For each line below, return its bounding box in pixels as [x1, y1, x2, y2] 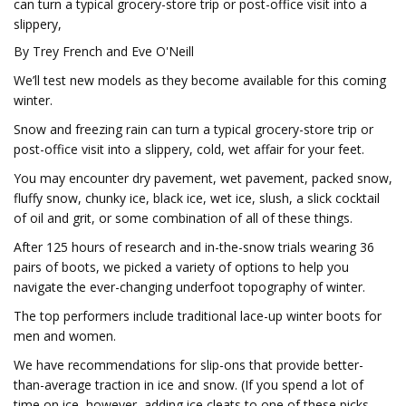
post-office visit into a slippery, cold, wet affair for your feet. [14, 140, 364, 158]
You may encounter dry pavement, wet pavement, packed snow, [14, 169, 392, 187]
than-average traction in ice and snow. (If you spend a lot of [14, 376, 363, 393]
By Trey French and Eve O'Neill [14, 43, 194, 60]
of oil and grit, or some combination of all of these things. [14, 209, 353, 227]
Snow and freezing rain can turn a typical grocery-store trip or [14, 121, 373, 138]
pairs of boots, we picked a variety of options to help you [14, 258, 349, 275]
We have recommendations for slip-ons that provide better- [14, 356, 363, 373]
